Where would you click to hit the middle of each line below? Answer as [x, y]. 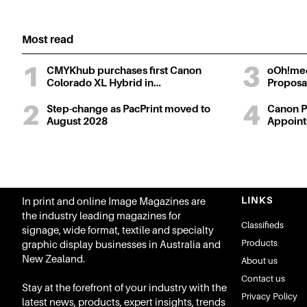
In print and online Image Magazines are [114, 201]
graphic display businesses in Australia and [121, 245]
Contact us [263, 279]
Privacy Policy [269, 296]
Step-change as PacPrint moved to [128, 109]
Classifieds [262, 225]
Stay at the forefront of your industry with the [124, 288]
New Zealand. [53, 259]
